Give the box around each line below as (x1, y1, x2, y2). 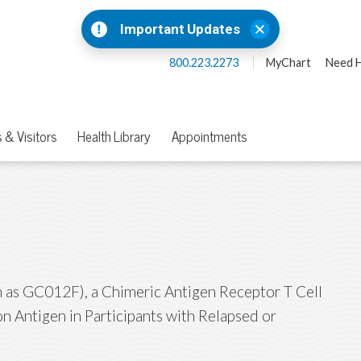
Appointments (171, 128, 247, 147)
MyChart (265, 55, 311, 70)
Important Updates (120, 19, 240, 38)
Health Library (77, 128, 151, 147)
